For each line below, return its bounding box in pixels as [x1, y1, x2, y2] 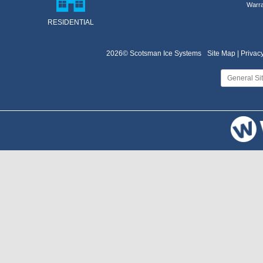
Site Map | [207, 49, 241, 58]
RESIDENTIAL [47, 18, 94, 27]
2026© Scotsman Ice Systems [106, 49, 201, 58]
